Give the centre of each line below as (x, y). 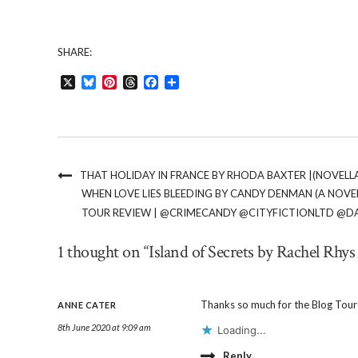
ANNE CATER (87, 305)
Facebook (186, 82)
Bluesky (118, 82)
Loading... (241, 330)
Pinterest (142, 82)
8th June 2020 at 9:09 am (104, 328)
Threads (160, 82)
